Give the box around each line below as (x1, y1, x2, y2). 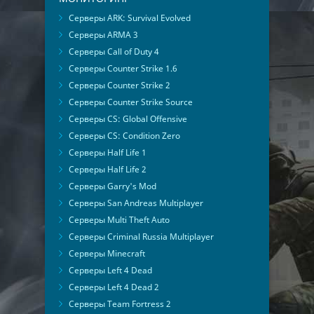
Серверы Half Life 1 (69, 146, 146, 159)
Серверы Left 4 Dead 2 (69, 281, 159, 294)
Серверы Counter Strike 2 (69, 79, 170, 92)
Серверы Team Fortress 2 (69, 298, 171, 310)
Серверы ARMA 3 (69, 29, 138, 41)
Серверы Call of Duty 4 (69, 46, 159, 58)
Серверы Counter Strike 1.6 (69, 62, 177, 75)
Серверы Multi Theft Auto (69, 214, 170, 226)
